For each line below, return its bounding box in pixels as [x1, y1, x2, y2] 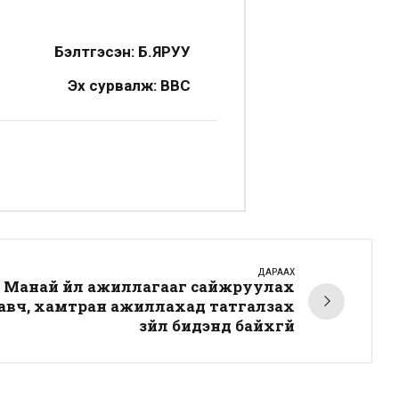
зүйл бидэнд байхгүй [139, 315, 295, 337]
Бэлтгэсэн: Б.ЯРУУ [54, 43, 191, 61]
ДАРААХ [257, 265, 295, 279]
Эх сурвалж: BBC [68, 76, 191, 94]
